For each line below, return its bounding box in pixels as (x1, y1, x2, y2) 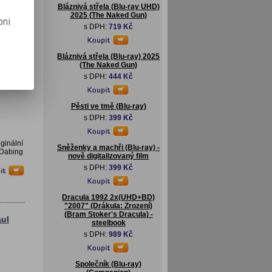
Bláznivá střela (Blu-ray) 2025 (57, 52, 160, 61)
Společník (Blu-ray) (75, 260, 141, 268)
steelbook (91, 219, 126, 227)
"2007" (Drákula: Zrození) (64, 202, 152, 210)
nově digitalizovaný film (68, 152, 149, 160)
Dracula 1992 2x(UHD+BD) (62, 193, 155, 202)
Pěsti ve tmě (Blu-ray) (70, 102, 146, 110)
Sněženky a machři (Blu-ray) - (57, 143, 160, 152)
